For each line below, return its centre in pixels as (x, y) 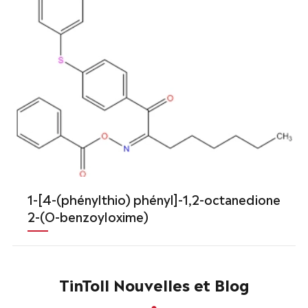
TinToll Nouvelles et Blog (154, 283)
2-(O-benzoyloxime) (88, 216)
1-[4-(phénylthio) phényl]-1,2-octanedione (154, 198)
